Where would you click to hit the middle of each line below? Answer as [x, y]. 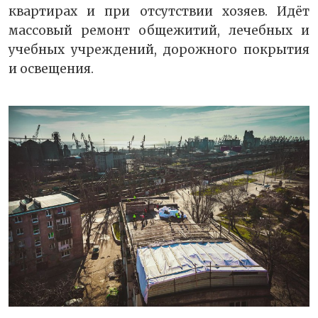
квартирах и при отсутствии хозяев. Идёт [159, 11]
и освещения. [51, 68]
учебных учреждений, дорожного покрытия [159, 49]
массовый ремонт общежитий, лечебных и [159, 30]
